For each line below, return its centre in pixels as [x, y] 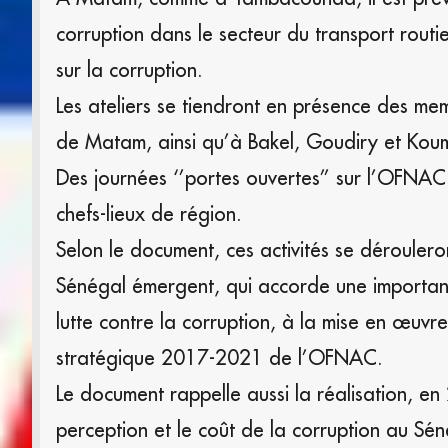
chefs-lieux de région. [149, 213]
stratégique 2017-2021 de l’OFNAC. [219, 357]
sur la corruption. [129, 69]
